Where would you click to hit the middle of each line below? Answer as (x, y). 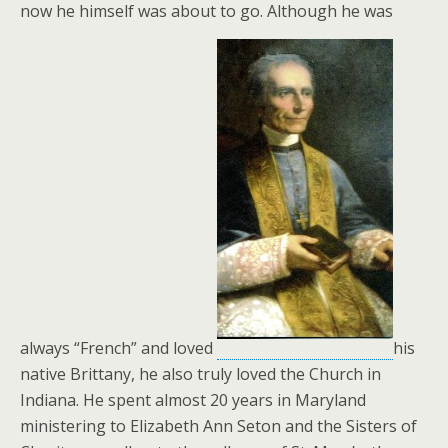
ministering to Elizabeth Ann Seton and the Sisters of (218, 426)
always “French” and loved (118, 348)
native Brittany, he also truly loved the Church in (200, 374)
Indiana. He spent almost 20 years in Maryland (193, 400)
